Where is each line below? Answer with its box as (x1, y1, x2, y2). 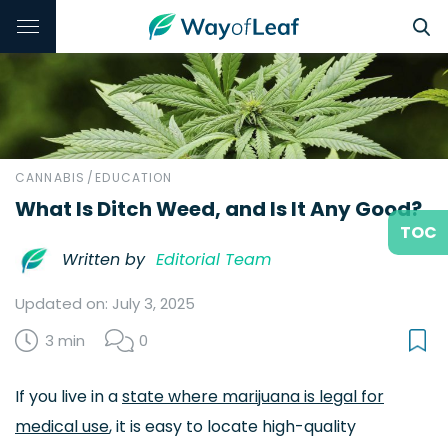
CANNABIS (15, 169, 86, 186)
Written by (62, 247, 145, 271)
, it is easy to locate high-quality (109, 415, 356, 438)
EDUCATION (95, 169, 173, 186)
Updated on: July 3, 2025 (15, 293, 195, 314)
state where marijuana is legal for (122, 385, 384, 408)
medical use (15, 415, 109, 438)
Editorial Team (156, 247, 271, 271)
